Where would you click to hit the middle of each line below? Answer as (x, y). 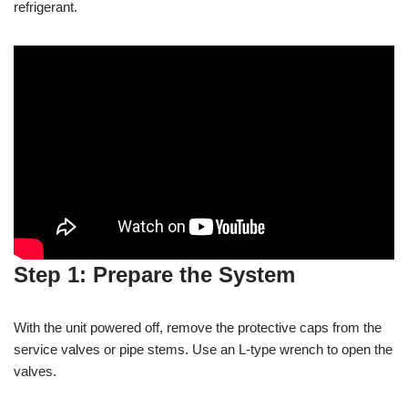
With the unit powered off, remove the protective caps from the (198, 328)
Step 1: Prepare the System (154, 275)
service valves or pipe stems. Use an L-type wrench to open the (203, 350)
